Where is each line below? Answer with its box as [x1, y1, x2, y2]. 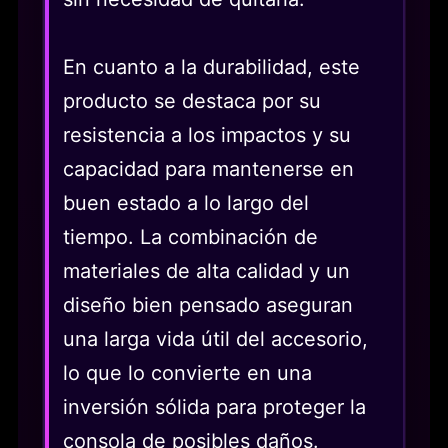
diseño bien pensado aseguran [63, 292, 353, 317]
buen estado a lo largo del [63, 190, 309, 215]
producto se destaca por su [63, 88, 321, 113]
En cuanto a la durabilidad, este [63, 54, 360, 79]
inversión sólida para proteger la [63, 394, 366, 419]
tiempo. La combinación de [63, 224, 318, 249]
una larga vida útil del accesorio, [63, 326, 368, 351]
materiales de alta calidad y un [63, 258, 350, 283]
